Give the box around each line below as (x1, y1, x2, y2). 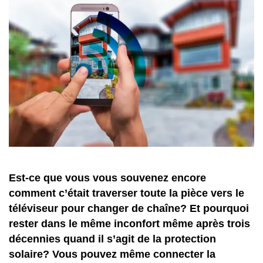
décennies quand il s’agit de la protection (9, 232, 216, 245)
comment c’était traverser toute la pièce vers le (9, 187, 244, 199)
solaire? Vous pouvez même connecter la (9, 248, 215, 260)
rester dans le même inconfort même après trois (9, 217, 250, 230)
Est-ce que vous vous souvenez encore (9, 171, 206, 184)
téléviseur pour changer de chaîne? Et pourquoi (9, 202, 249, 214)
